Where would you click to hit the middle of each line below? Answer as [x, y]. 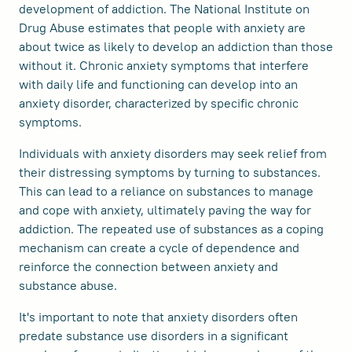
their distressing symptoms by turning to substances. [170, 172]
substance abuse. [68, 285]
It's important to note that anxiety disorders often [158, 317]
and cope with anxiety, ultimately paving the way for [165, 210]
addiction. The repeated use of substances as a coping [171, 229]
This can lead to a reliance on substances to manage [166, 191]
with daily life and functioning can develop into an [158, 84]
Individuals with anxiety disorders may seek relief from [173, 153]
